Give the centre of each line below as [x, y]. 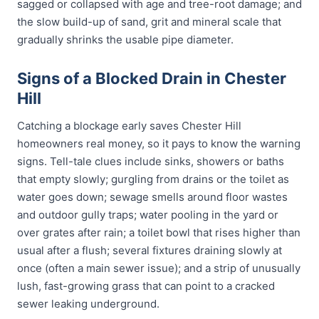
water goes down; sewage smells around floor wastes [152, 197]
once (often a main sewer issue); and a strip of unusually [159, 268]
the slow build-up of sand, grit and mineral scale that [149, 22]
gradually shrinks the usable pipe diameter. [125, 40]
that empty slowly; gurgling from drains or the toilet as [153, 179]
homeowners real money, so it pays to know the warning [159, 143]
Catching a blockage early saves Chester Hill [129, 126]
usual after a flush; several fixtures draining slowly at [150, 250]
